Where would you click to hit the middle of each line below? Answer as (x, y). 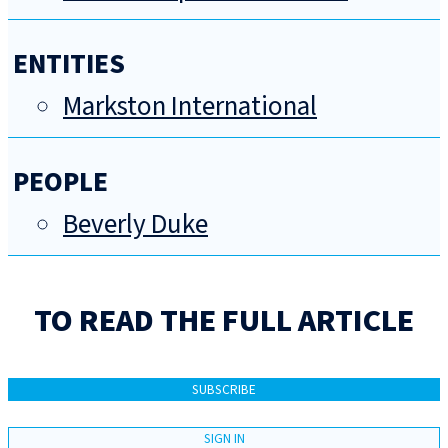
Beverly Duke (135, 225)
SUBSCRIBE (224, 390)
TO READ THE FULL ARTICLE (224, 321)
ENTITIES (69, 65)
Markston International (190, 107)
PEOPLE (60, 183)
